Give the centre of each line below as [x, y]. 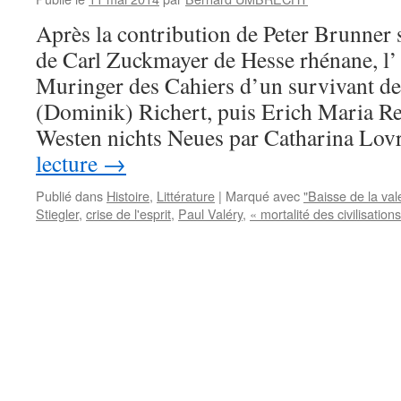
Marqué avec [263, 196]
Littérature [186, 196]
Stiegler [57, 213]
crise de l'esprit [128, 213]
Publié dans [69, 196]
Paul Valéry [210, 213]
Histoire [128, 196]
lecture [69, 163]
